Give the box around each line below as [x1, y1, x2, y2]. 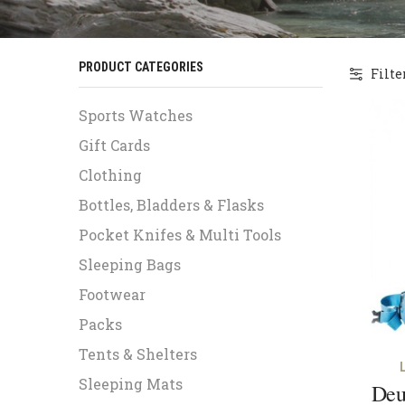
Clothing [79, 165, 142, 184]
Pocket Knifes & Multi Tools [79, 224, 281, 244]
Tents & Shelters [79, 344, 197, 363]
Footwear [79, 284, 146, 304]
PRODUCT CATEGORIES [79, 60, 203, 74]
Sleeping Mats [79, 373, 183, 393]
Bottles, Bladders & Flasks [79, 194, 264, 214]
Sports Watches [79, 105, 193, 125]
